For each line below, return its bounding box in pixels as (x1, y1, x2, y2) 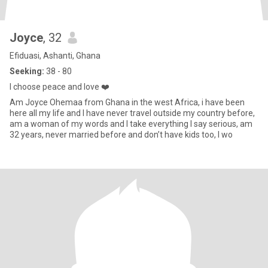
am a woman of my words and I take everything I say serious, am (10, 119, 252, 129)
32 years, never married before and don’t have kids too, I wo (10, 130, 233, 139)
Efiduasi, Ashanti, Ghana (10, 51, 100, 60)
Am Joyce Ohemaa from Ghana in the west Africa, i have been (10, 98, 245, 107)
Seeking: (10, 66, 44, 76)
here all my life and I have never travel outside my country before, (10, 108, 255, 118)
